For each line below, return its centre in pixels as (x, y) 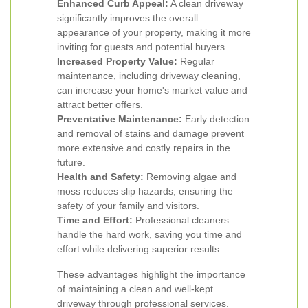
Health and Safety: (100, 177)
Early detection (216, 119)
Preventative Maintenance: (120, 119)
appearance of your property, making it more (154, 32)
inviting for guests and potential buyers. (142, 47)
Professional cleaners (181, 220)
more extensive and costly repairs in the (144, 148)
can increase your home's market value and (152, 90)
